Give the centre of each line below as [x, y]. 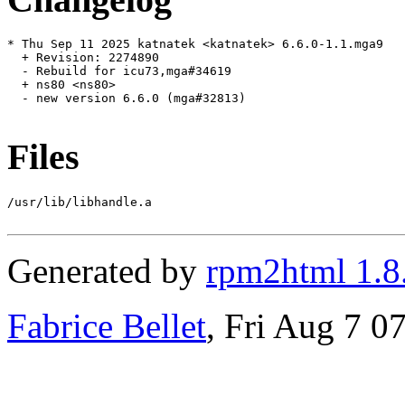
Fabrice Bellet [107, 325]
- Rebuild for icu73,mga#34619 [119, 71]
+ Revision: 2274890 [83, 58]
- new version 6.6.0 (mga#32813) [127, 99]
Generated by [107, 270]
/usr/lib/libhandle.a [80, 202]
